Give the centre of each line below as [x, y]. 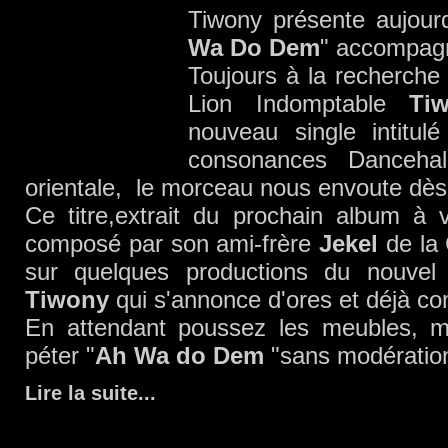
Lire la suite [81, 393]
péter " [60, 355]
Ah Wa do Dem [179, 355]
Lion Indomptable [299, 103]
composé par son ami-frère [172, 243]
